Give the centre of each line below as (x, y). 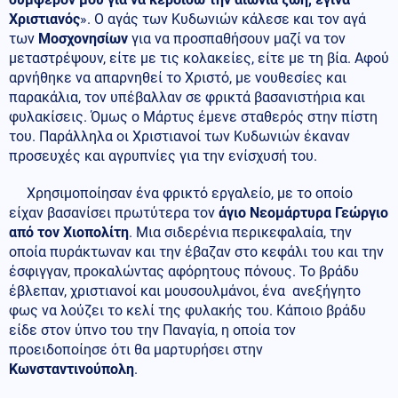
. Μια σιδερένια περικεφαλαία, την (240, 233)
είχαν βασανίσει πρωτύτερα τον (114, 213)
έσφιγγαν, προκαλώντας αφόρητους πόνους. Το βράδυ (184, 272)
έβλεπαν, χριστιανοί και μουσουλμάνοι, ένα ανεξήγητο (185, 291)
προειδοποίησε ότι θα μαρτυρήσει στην (136, 350)
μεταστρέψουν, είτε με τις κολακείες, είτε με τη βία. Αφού (199, 59)
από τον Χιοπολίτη (69, 233)
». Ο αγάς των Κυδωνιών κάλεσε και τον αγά (223, 20)
